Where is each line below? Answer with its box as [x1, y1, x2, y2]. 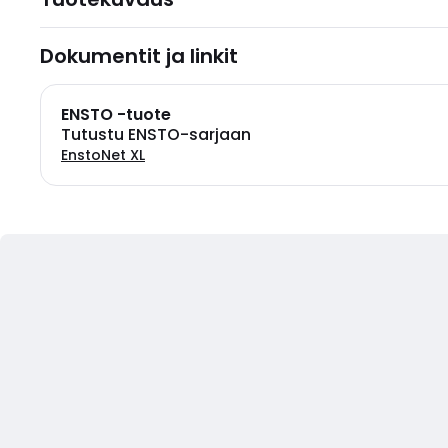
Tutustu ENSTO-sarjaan [61, 123, 251, 146]
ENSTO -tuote [61, 103, 171, 126]
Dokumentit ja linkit [40, 42, 238, 70]
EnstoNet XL [61, 145, 145, 165]
